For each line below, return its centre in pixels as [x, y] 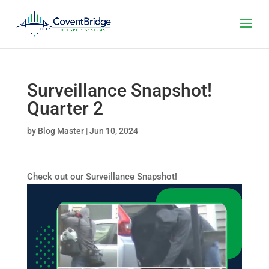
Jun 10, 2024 [113, 131]
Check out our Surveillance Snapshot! [102, 177]
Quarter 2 [65, 108]
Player [39, 206]
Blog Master [61, 131]
